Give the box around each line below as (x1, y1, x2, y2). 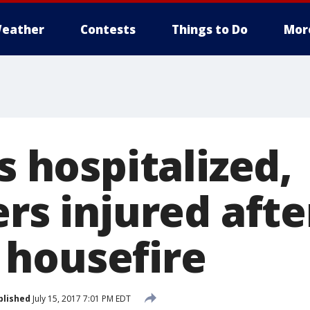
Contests (80, 21, 136, 37)
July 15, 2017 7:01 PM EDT (30, 292, 131, 304)
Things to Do (172, 21, 248, 37)
